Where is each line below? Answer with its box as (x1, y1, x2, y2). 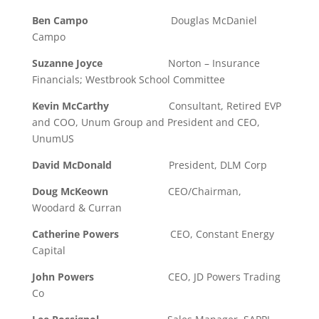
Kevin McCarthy (31, 98, 109, 113)
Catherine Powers (31, 226, 170, 241)
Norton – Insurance (167, 56, 260, 70)
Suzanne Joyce (31, 56, 168, 70)
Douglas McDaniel (88, 13, 257, 27)
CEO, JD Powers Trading (167, 269, 281, 283)
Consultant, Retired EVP (108, 98, 281, 113)
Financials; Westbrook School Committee (31, 72, 225, 86)
